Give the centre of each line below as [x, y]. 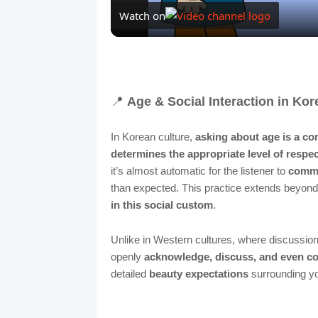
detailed [130, 274]
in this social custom [161, 205]
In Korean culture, [153, 137]
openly [127, 257]
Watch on [142, 16]
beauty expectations [198, 274]
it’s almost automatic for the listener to [199, 171]
